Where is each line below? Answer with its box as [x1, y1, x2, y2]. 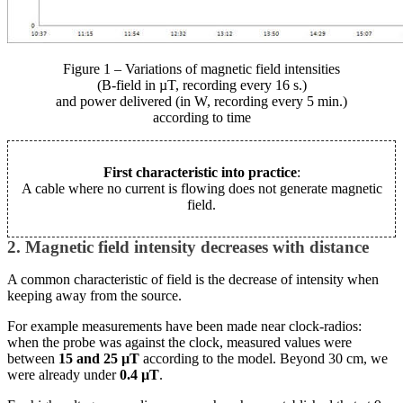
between [7, 351, 58, 367]
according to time [152, 110, 251, 126]
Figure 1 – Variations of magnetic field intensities [63, 61, 340, 77]
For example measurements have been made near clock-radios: [7, 318, 362, 335]
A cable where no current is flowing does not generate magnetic [21, 181, 382, 197]
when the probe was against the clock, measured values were [7, 335, 352, 351]
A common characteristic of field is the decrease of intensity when [7, 272, 379, 288]
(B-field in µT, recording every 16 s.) [96, 77, 307, 94]
